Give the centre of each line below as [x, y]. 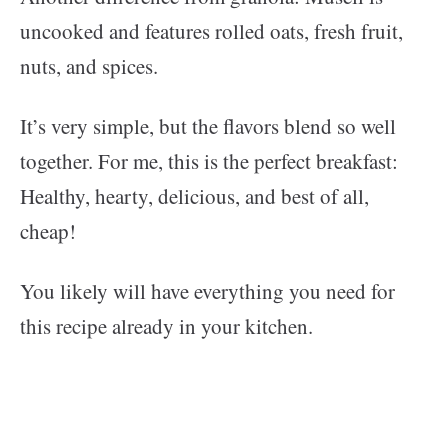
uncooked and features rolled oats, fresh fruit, [211, 31]
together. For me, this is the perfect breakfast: [209, 161]
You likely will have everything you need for [207, 291]
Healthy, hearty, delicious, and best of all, [194, 196]
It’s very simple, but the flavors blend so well [208, 126]
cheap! [48, 231]
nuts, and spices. [89, 66]
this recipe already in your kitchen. [166, 326]
